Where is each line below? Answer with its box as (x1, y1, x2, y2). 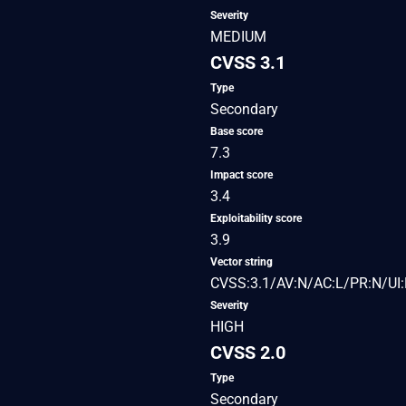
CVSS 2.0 (210, 341, 285, 363)
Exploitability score (210, 211, 302, 225)
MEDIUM (210, 27, 266, 45)
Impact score (210, 168, 273, 181)
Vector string (210, 255, 273, 268)
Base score (210, 124, 263, 138)
